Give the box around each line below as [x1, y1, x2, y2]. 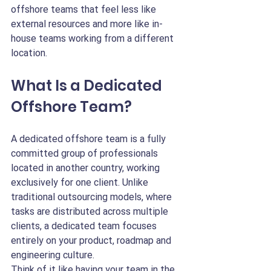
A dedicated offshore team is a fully [11, 133, 168, 145]
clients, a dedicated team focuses [11, 220, 159, 232]
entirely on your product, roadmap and [11, 235, 174, 246]
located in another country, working [11, 162, 162, 174]
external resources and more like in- [11, 18, 163, 30]
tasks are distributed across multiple [11, 206, 171, 217]
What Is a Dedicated [11, 76, 165, 96]
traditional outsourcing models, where [11, 191, 174, 203]
